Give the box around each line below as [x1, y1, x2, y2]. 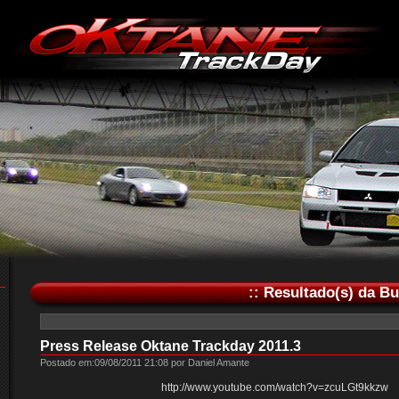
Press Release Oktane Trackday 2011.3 [39, 338, 301, 354]
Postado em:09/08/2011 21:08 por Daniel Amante [39, 357, 249, 368]
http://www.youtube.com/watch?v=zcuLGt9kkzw [161, 381, 388, 394]
